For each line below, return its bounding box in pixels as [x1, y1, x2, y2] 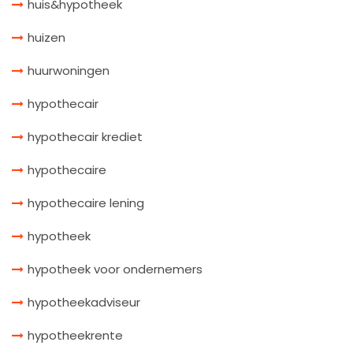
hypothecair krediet [28, 128, 143, 145]
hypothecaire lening [28, 194, 144, 211]
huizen [28, 28, 65, 46]
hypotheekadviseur [28, 293, 140, 310]
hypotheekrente [28, 326, 123, 344]
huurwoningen [28, 61, 110, 79]
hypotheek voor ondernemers [28, 260, 203, 277]
